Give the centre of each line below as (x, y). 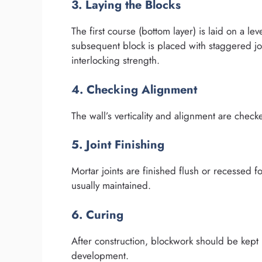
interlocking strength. (116, 61)
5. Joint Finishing (118, 145)
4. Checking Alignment (134, 89)
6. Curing (97, 215)
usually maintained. (111, 186)
